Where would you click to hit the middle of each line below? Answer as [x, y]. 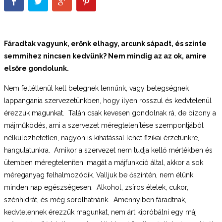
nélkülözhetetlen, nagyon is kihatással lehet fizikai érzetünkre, [102, 138]
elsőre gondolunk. [36, 68]
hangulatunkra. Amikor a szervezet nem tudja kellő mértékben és [108, 150]
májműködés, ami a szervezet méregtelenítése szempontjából [104, 125]
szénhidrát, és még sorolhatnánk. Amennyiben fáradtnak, [95, 199]
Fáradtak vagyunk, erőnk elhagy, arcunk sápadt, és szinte [105, 43]
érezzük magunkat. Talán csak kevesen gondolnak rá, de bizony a [110, 113]
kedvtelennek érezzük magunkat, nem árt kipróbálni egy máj [100, 212]
